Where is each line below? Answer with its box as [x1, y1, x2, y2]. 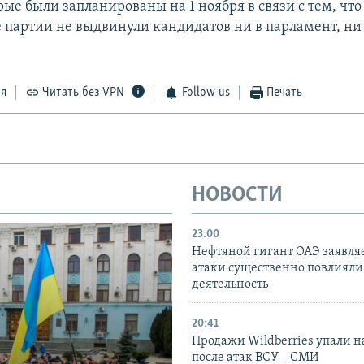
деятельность [192, 277, 268, 291]
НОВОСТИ [192, 184, 283, 207]
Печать [266, 86, 303, 100]
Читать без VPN [42, 86, 125, 100]
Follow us [181, 86, 230, 100]
